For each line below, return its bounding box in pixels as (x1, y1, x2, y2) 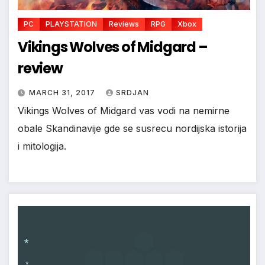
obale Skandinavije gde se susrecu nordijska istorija (18, 122, 247, 135)
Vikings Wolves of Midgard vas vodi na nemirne (18, 105, 230, 117)
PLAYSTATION (46, 20, 97, 29)
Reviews (109, 20, 139, 29)
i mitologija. (18, 140, 66, 153)
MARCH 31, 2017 (29, 88, 98, 98)
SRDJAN (116, 88, 149, 98)
